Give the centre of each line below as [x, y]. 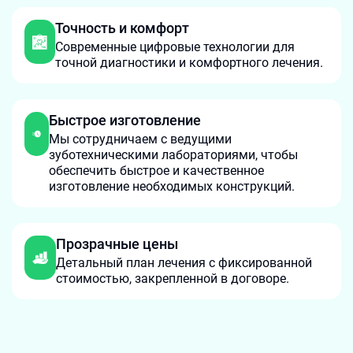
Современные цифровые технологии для [175, 47]
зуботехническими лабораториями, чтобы [174, 155]
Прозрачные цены [117, 244]
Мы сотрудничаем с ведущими [141, 139]
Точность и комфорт [123, 28]
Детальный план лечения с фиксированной [184, 263]
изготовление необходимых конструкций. [172, 186]
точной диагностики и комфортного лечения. [190, 63]
